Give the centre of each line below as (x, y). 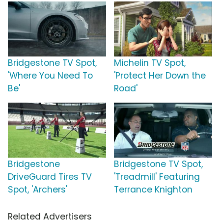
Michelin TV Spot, (150, 63)
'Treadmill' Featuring (157, 177)
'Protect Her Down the (160, 76)
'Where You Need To (50, 76)
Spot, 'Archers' (38, 190)
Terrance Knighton (153, 190)
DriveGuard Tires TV (50, 177)
